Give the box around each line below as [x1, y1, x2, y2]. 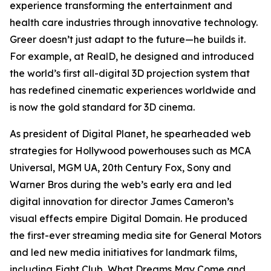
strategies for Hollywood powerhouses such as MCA [10, 145, 251, 157]
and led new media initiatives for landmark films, [10, 246, 237, 258]
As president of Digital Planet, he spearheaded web [10, 128, 251, 140]
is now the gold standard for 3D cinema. [10, 101, 195, 113]
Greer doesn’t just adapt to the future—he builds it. [10, 33, 246, 45]
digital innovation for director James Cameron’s [10, 195, 233, 207]
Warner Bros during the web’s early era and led [10, 178, 232, 191]
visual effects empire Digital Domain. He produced [10, 212, 247, 224]
